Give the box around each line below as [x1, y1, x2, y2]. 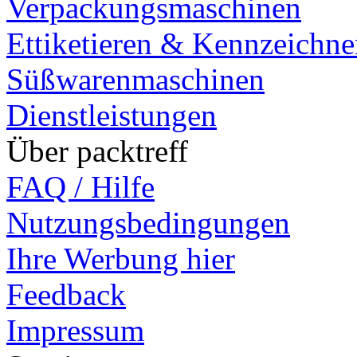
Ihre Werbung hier [6, 241, 235, 277]
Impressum [6, 313, 144, 348]
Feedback [6, 277, 126, 312]
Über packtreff [6, 134, 188, 169]
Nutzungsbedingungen [6, 206, 290, 241]
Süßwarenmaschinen [6, 62, 265, 97]
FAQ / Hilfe [6, 170, 155, 205]
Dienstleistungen [6, 98, 217, 133]
